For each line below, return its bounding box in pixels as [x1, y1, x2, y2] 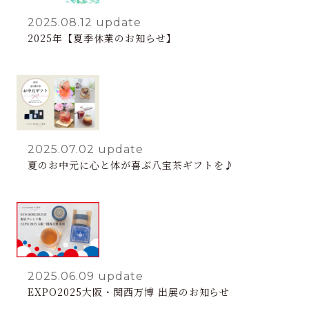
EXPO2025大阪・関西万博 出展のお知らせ [28, 284, 230, 299]
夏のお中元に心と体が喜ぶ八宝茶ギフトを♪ [28, 157, 235, 172]
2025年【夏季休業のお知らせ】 [28, 30, 177, 45]
